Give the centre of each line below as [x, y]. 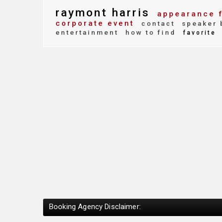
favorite [198, 33]
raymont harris [103, 12]
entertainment [87, 32]
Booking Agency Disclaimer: [95, 206]
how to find [149, 32]
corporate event [95, 23]
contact [157, 23]
